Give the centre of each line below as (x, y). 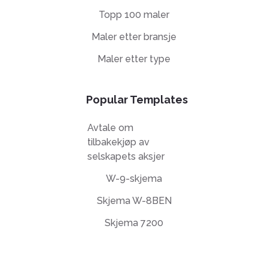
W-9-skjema (134, 179)
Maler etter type (134, 59)
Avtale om (110, 128)
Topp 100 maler (134, 15)
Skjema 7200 (134, 223)
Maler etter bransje (134, 37)
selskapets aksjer (126, 156)
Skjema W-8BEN (134, 201)
